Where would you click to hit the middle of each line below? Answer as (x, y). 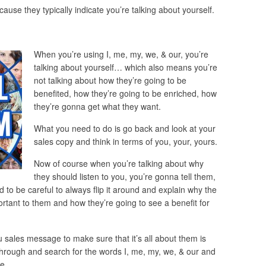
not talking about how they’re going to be (110, 80)
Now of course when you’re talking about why (118, 164)
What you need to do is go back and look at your (124, 129)
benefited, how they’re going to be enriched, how (125, 93)
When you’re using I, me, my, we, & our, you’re (121, 54)
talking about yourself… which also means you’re (125, 67)
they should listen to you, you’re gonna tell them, (124, 177)
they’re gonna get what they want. (97, 106)
